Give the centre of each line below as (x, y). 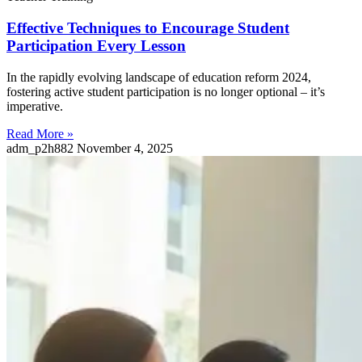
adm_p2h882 (42, 148)
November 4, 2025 (125, 148)
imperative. (35, 106)
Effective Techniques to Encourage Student (148, 27)
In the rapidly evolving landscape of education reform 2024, (159, 77)
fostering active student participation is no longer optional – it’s (166, 91)
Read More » (40, 133)
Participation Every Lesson (96, 45)
